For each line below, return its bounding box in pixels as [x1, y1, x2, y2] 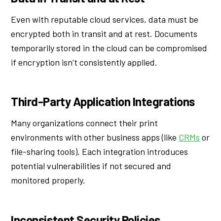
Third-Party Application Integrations [11, 94, 195, 109]
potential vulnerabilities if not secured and [11, 160, 172, 172]
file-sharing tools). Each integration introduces [11, 146, 188, 157]
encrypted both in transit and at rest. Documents [11, 28, 198, 39]
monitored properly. [11, 175, 86, 186]
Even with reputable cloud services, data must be [11, 13, 199, 25]
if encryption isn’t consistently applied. [11, 56, 158, 68]
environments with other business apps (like [11, 132, 179, 143]
